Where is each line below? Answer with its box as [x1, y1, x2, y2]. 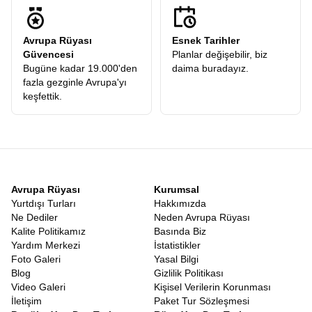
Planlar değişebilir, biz [172, 49, 267, 60]
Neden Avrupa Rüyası [154, 212, 250, 223]
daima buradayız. [172, 63, 249, 74]
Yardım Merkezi [11, 240, 80, 251]
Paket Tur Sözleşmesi [154, 295, 249, 306]
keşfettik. [23, 91, 62, 102]
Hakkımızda [154, 198, 206, 209]
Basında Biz [154, 226, 206, 237]
